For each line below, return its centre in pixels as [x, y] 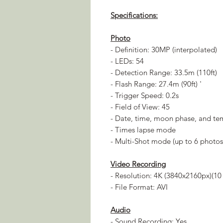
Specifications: [134, 15]
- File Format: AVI [139, 187]
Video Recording [138, 164]
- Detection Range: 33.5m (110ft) [165, 72]
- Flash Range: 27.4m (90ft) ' [158, 84]
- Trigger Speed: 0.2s [145, 95]
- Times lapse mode [143, 129]
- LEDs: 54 [127, 61]
